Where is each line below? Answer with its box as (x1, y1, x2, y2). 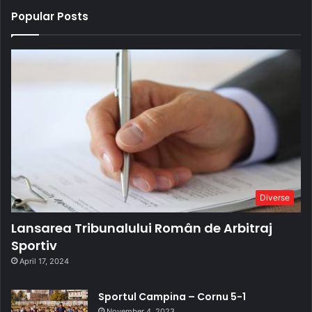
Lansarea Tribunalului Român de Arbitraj (11, 219, 272, 237)
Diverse (260, 192, 290, 203)
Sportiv (11, 237, 57, 255)
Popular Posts (11, 8, 88, 24)
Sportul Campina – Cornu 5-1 (98, 290, 246, 304)
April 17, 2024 (19, 256, 69, 267)
